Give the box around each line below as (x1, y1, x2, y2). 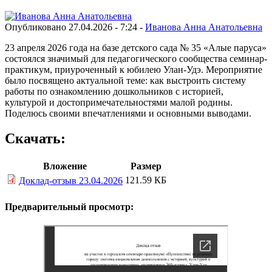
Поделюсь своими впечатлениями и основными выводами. (5, 107, 251, 118)
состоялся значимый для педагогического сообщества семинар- (5, 53, 267, 64)
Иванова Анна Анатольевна (145, 21, 262, 32)
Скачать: (5, 131, 66, 147)
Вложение (42, 161, 87, 172)
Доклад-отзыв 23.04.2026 (19, 175, 123, 186)
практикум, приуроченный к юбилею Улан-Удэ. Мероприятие (5, 64, 262, 75)
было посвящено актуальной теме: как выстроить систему (5, 75, 246, 86)
